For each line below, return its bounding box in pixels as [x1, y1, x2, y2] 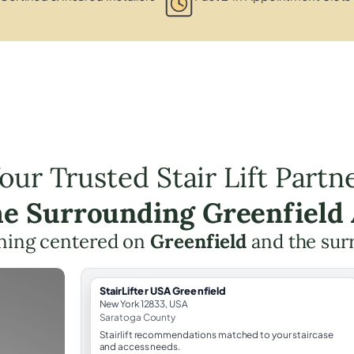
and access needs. [99, 340, 180, 352]
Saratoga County [99, 311, 176, 323]
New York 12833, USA [99, 297, 188, 310]
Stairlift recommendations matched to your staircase [99, 328, 333, 341]
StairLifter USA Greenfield [99, 284, 227, 297]
